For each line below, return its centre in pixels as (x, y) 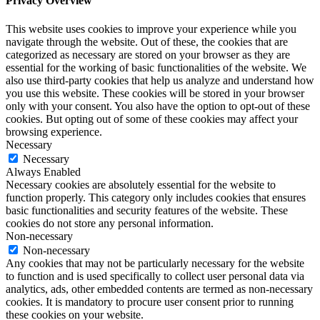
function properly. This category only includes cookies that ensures (156, 197)
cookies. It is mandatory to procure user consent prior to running (150, 301)
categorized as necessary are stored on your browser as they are (148, 54)
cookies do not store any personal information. (110, 223)
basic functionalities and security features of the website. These (147, 210)
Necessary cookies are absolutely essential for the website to (141, 184)
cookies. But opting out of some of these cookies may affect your (152, 119)
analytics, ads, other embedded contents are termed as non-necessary (159, 289)
